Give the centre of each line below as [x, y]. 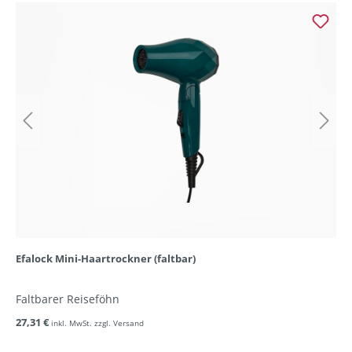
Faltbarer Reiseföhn [68, 299]
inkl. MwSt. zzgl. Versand [97, 323]
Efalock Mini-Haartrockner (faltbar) [106, 258]
